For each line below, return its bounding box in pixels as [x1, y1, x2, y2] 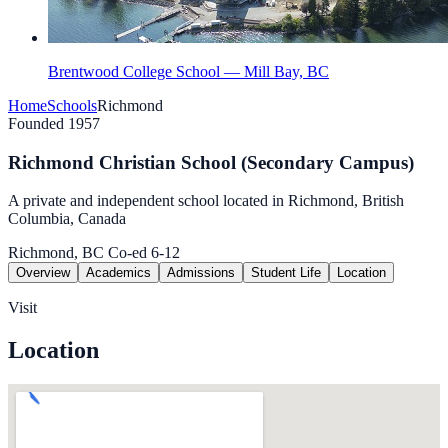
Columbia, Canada [8, 210, 126, 228]
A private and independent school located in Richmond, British [8, 192, 404, 210]
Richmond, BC [8, 244, 104, 262]
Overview [16, 265, 70, 281]
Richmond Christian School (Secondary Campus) [8, 151, 414, 173]
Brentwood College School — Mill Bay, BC [48, 63, 329, 80]
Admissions [167, 265, 235, 281]
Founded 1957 [8, 115, 100, 132]
